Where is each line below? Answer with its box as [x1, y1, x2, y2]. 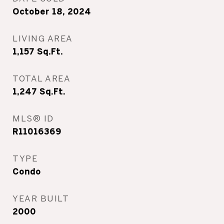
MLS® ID [12, 113, 54, 123]
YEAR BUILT [12, 193, 69, 203]
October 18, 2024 [12, 7, 91, 16]
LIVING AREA [12, 33, 73, 43]
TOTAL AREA [12, 73, 70, 83]
